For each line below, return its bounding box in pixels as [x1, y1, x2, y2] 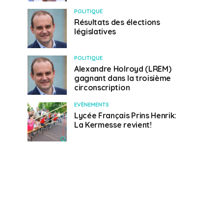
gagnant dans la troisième [74, 73, 171, 83]
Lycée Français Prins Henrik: [74, 110, 177, 120]
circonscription [74, 82, 130, 92]
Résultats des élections [74, 17, 160, 27]
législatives [74, 27, 116, 36]
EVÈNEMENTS [74, 101, 109, 108]
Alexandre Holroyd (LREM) [74, 64, 171, 74]
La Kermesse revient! [74, 120, 152, 130]
